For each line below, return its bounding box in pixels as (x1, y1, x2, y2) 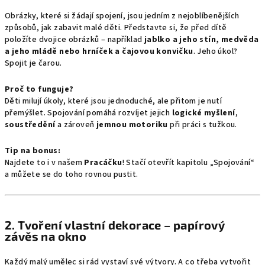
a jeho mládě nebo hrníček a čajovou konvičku (5, 46, 193, 57)
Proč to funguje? (5, 83, 74, 95)
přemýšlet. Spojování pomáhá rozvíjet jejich (5, 107, 172, 119)
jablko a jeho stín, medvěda (144, 34, 259, 46)
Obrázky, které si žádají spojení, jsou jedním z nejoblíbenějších (5, 10, 240, 22)
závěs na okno (5, 229, 87, 243)
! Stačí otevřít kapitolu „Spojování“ (122, 157, 255, 169)
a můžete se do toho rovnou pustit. (5, 169, 138, 180)
